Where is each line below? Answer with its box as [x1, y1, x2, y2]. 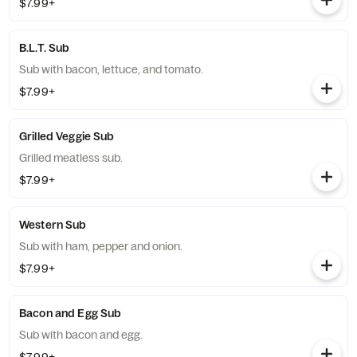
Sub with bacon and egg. [19, 328, 143, 342]
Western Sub [19, 218, 87, 232]
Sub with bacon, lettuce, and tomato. [19, 62, 203, 76]
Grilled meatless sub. [19, 151, 123, 165]
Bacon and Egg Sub [19, 306, 122, 320]
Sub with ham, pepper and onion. [19, 239, 182, 253]
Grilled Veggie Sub [19, 129, 115, 143]
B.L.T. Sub [19, 41, 70, 55]
